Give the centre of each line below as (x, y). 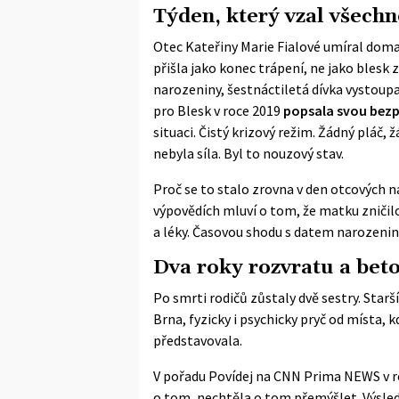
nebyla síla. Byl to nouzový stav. (248, 153)
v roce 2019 (247, 110)
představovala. (198, 340)
